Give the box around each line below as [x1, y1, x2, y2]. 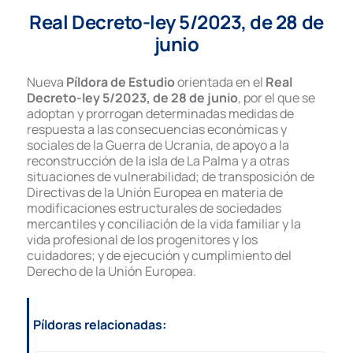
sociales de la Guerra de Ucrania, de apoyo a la [27, 136, 289, 154]
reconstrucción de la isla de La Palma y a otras [27, 151, 289, 169]
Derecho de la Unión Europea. [27, 262, 196, 280]
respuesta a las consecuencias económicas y [27, 120, 287, 138]
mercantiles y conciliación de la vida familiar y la [27, 214, 301, 232]
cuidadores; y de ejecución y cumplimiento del [27, 246, 292, 264]
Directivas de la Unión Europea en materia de [27, 183, 283, 201]
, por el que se [238, 88, 315, 106]
